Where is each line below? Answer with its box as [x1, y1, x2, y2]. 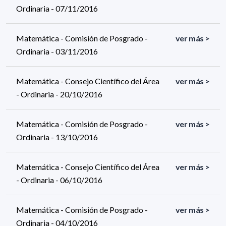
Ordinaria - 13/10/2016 [16, 132, 98, 142]
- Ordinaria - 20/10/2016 [16, 89, 102, 99]
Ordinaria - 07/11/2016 [16, 3, 98, 13]
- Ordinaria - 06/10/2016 [16, 175, 102, 185]
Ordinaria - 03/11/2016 [16, 46, 98, 56]
